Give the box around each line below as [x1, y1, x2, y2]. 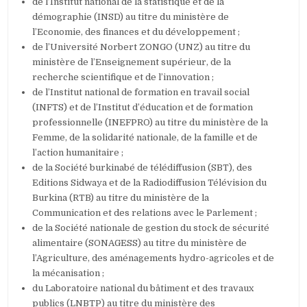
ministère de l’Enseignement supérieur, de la [32, 57, 232, 68]
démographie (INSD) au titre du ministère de [32, 12, 230, 23]
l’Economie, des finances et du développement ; [32, 27, 241, 38]
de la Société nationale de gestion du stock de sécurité [32, 223, 270, 234]
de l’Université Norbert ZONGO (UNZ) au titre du [32, 42, 251, 53]
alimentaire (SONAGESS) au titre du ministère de [32, 238, 247, 249]
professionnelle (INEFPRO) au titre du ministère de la [32, 117, 269, 128]
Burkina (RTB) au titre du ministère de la [32, 193, 210, 204]
